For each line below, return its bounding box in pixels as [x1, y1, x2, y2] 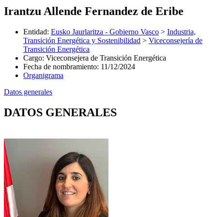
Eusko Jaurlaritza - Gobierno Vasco [51, 27, 159, 36]
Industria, [167, 27, 196, 36]
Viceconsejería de [149, 36, 202, 45]
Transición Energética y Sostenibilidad [23, 36, 140, 45]
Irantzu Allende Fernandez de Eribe [4, 4, 184, 17]
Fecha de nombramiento [23, 62, 97, 71]
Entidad [23, 27, 47, 36]
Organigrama [23, 71, 63, 79]
